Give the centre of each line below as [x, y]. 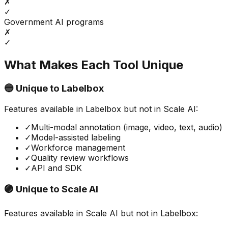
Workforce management [78, 147]
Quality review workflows [80, 158]
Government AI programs [54, 22]
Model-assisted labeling [76, 137]
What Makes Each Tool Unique [94, 65]
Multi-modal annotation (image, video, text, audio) [127, 127]
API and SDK [56, 168]
